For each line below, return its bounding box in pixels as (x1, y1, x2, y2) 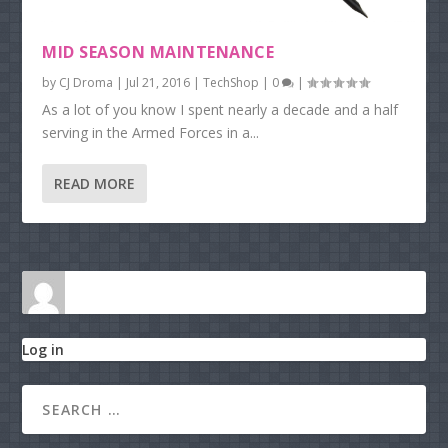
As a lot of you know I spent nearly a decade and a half (42, 100, 399, 120)
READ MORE (54, 174, 136, 194)
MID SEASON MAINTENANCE (42, 41, 275, 64)
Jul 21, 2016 (126, 74, 191, 92)
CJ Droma (59, 74, 114, 92)
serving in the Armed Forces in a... (42, 123, 260, 143)
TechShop (203, 74, 260, 92)
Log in (22, 340, 65, 360)
